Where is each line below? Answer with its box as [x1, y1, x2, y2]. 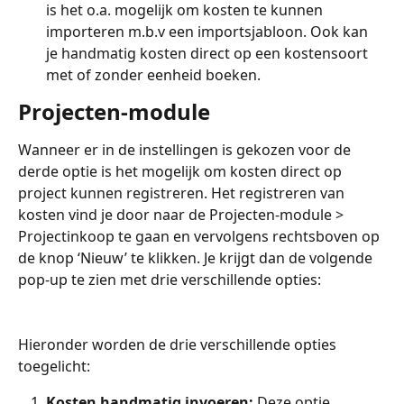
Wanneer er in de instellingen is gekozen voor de [18, 139, 354, 160]
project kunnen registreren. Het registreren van [18, 182, 348, 203]
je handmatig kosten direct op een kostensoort [46, 42, 372, 63]
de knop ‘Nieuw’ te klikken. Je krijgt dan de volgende [18, 247, 376, 268]
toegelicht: [18, 356, 94, 377]
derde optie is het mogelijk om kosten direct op [18, 161, 345, 181]
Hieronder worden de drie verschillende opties [18, 335, 340, 355]
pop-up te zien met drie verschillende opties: [18, 269, 321, 289]
